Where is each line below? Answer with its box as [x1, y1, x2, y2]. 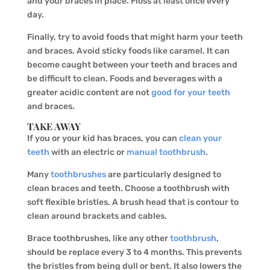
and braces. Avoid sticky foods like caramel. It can [27, 45, 230, 56]
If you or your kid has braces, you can [27, 133, 179, 143]
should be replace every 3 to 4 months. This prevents [27, 246, 242, 257]
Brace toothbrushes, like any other [27, 233, 170, 243]
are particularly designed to [105, 169, 221, 180]
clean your [178, 133, 222, 143]
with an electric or [49, 146, 127, 157]
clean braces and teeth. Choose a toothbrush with [27, 183, 230, 193]
